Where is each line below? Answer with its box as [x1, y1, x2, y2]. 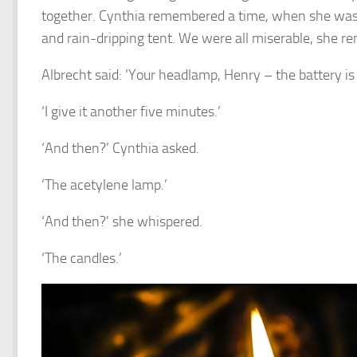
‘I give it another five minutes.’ [41, 103, 221, 120]
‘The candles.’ [41, 249, 122, 267]
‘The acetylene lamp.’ [41, 176, 167, 194]
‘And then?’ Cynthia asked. [41, 139, 199, 157]
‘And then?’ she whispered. [41, 213, 202, 230]
